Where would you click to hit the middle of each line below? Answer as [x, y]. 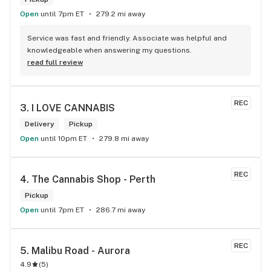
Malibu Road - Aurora [81, 251]
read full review [55, 62]
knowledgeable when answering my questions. [109, 50]
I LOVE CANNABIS [73, 108]
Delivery [40, 124]
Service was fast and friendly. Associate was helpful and [127, 38]
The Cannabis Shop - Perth [93, 179]
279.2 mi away [121, 14]
